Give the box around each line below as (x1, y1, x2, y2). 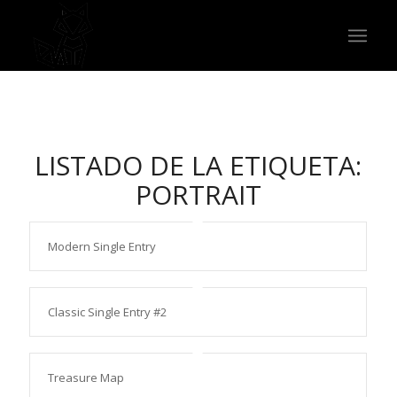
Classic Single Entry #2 (47, 304, 167, 320)
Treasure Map (47, 370, 124, 385)
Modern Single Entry (47, 238, 156, 254)
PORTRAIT (135, 176, 261, 213)
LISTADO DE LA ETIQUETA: (35, 147, 362, 183)
